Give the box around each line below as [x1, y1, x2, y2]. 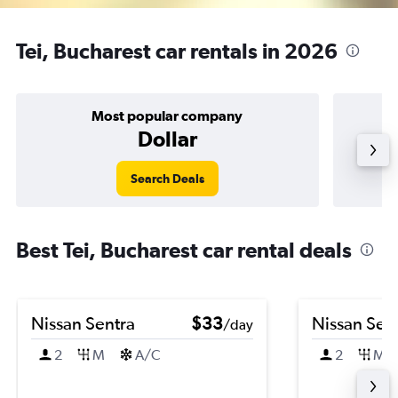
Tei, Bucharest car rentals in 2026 [16, 38, 338, 63]
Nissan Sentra [31, 313, 135, 333]
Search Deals [130, 171, 204, 186]
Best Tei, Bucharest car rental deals [16, 237, 352, 262]
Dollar [137, 126, 197, 151]
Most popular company [92, 107, 243, 123]
